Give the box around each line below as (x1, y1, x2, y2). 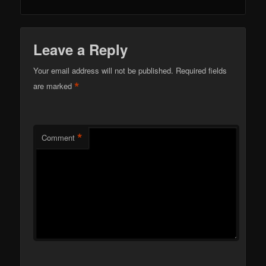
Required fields (176, 65, 227, 77)
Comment (42, 132, 75, 144)
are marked (33, 80, 75, 91)
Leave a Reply (33, 39, 128, 60)
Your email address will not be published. (33, 65, 174, 77)
